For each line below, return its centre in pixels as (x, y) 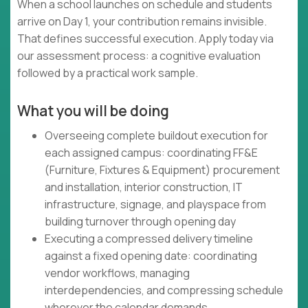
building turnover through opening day (140, 222)
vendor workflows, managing (117, 273)
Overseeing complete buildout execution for (156, 136)
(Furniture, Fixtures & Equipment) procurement (162, 170)
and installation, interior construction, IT (144, 187)
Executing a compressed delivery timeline (149, 239)
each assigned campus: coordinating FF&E (151, 153)
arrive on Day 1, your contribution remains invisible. (142, 22)
